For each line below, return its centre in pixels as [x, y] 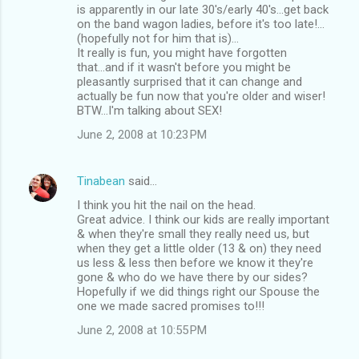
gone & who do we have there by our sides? [192, 277]
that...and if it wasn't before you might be [184, 67]
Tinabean [101, 181]
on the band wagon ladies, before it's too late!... [201, 24]
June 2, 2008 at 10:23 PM [142, 134]
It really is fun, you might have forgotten [182, 52]
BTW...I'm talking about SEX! [149, 110]
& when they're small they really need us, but [193, 234]
